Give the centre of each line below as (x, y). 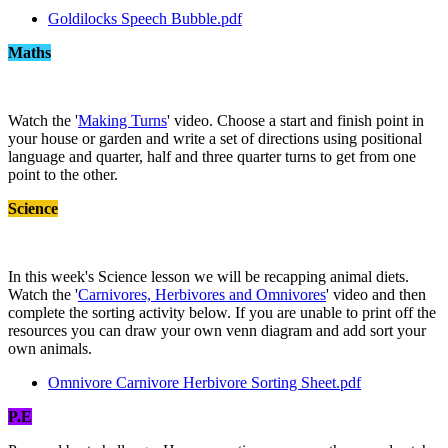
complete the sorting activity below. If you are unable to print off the (222, 312)
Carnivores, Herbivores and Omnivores (202, 294)
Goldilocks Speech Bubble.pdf (145, 18)
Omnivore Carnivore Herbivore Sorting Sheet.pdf (204, 382)
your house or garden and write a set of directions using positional (215, 138)
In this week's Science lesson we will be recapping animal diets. (208, 276)
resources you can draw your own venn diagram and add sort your (217, 330)
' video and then (376, 294)
